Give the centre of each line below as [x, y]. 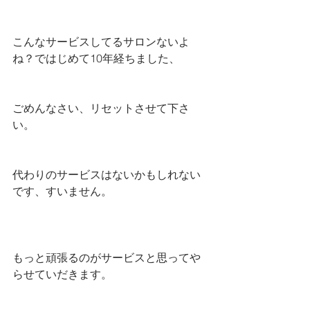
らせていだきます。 [62, 274]
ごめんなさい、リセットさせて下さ [101, 108]
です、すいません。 [62, 191]
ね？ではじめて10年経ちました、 [96, 58]
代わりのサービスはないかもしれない [107, 174]
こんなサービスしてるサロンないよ [101, 42]
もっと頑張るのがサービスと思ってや [107, 257]
